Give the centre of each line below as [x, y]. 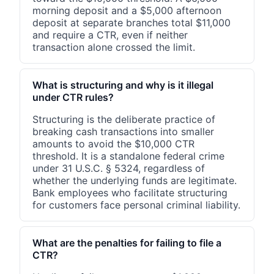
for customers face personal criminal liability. [136, 205]
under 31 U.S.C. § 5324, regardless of [119, 168]
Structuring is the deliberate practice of [124, 119]
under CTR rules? [73, 97]
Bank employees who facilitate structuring [130, 192]
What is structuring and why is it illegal [123, 85]
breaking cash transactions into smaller [123, 131]
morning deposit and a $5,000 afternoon [127, 10]
